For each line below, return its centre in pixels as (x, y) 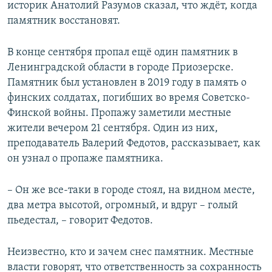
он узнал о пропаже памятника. (85, 159)
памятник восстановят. (64, 21)
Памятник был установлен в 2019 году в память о (127, 83)
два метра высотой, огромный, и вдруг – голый (123, 206)
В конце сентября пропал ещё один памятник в (123, 53)
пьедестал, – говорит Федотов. (80, 221)
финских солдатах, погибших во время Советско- (129, 98)
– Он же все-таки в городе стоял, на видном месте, (131, 191)
